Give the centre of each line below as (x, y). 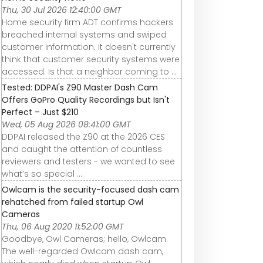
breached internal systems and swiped (84, 35)
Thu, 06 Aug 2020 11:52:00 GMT (63, 227)
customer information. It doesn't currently (89, 47)
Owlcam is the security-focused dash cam (90, 190)
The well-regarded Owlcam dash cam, (82, 252)
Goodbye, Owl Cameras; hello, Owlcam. (85, 239)
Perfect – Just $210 (40, 112)
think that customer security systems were (91, 60)
